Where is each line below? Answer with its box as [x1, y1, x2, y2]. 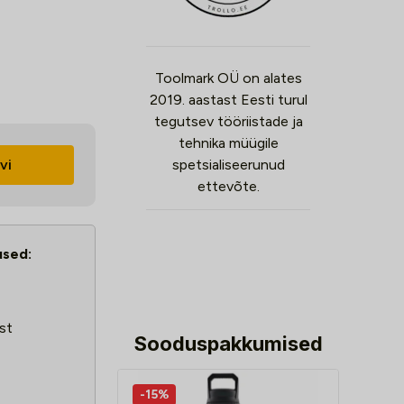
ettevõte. [197, 178, 260, 195]
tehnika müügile [178, 134, 279, 151]
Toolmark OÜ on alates [154, 69, 302, 87]
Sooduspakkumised [133, 332, 323, 355]
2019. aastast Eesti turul [149, 91, 308, 108]
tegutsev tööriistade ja [153, 113, 303, 130]
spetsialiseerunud [171, 156, 285, 173]
